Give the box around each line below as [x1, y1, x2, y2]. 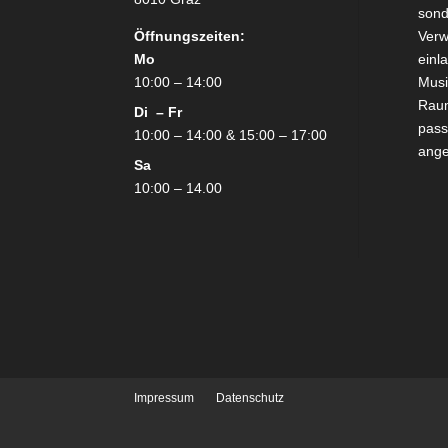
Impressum [134, 391, 195, 405]
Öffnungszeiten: [134, 28, 246, 45]
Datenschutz [216, 391, 285, 405]
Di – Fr [134, 104, 183, 121]
